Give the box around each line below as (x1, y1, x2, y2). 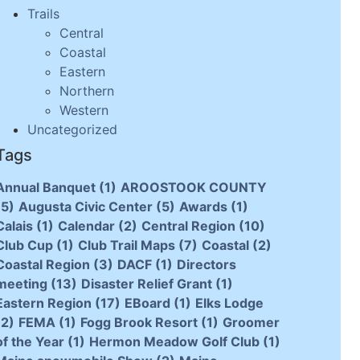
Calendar (57, 218, 115, 235)
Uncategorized (27, 121, 117, 138)
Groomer (222, 314, 280, 331)
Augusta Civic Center (18, 198, 153, 215)
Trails (27, 6, 59, 22)
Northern (59, 83, 114, 100)
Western (59, 102, 108, 119)
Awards (178, 198, 227, 215)
